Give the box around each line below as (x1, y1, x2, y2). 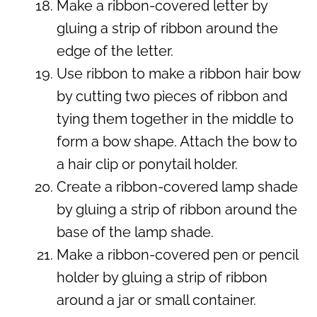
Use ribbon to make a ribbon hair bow (57, 64, 300, 82)
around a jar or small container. (57, 291, 256, 309)
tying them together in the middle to (57, 110, 294, 127)
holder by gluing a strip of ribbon (57, 268, 267, 286)
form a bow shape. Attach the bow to (57, 132, 297, 150)
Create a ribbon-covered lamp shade (57, 178, 298, 195)
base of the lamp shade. (57, 223, 214, 241)
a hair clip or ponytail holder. (57, 155, 238, 173)
